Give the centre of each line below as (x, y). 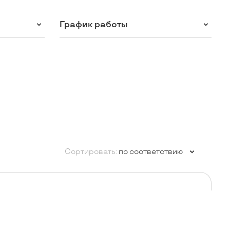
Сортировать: (91, 152)
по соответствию (150, 152)
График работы (93, 24)
